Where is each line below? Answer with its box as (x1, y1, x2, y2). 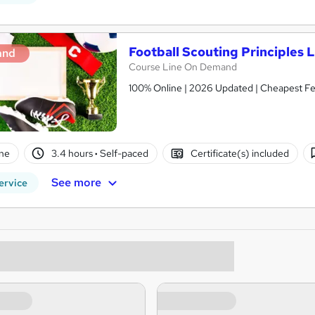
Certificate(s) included (190, 147, 289, 160)
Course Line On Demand (129, 60, 237, 74)
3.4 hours (51, 147, 96, 160)
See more (51, 175, 101, 191)
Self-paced (98, 147, 149, 160)
